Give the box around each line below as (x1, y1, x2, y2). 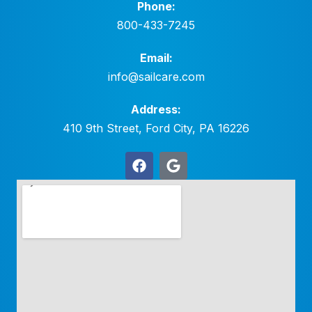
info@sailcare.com (107, 69, 205, 84)
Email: (139, 50, 173, 65)
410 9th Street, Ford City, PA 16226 (63, 120, 249, 135)
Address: (131, 102, 181, 116)
